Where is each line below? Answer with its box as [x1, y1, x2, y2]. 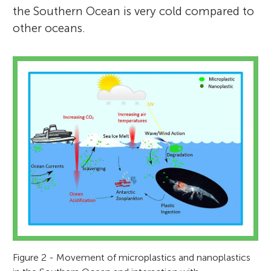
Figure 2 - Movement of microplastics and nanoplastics [13, 252, 251, 264]
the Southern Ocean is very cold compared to [13, 4, 255, 18]
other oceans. [13, 21, 86, 35]
